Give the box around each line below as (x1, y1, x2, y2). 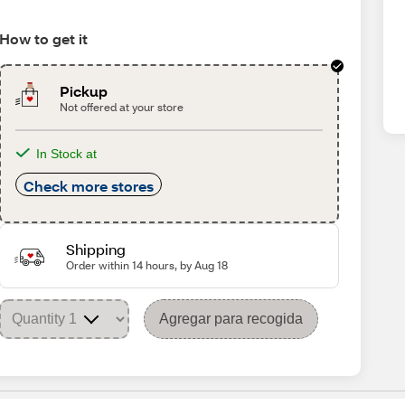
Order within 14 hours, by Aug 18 (66, 259, 229, 272)
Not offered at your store (59, 100, 184, 114)
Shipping (66, 240, 127, 259)
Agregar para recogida (159, 311, 304, 326)
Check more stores (24, 176, 155, 195)
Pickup (59, 81, 108, 100)
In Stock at (36, 146, 98, 161)
